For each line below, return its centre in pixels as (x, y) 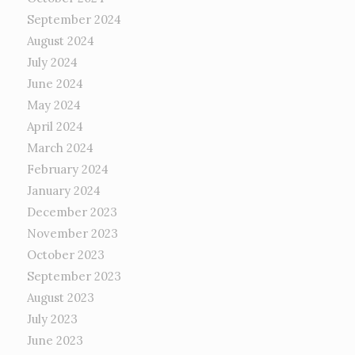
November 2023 (72, 233)
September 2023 (74, 276)
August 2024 (60, 40)
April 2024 (55, 126)
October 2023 (65, 254)
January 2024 (63, 190)
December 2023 (72, 212)
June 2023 (55, 340)
